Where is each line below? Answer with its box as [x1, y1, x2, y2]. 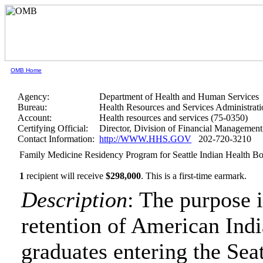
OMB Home [11, 67, 42, 73]
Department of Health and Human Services [99, 92, 259, 102]
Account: [18, 113, 52, 123]
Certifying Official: [18, 123, 89, 133]
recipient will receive [24, 171, 106, 181]
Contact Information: [18, 134, 95, 144]
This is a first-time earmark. [146, 171, 247, 181]
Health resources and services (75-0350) [99, 113, 248, 123]
